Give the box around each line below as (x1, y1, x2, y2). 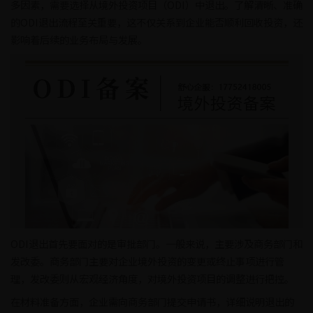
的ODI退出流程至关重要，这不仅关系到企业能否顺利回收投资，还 (10, 15, 303, 30)
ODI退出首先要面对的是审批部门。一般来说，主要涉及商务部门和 (10, 235, 303, 251)
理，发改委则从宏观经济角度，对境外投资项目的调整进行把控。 (10, 270, 294, 286)
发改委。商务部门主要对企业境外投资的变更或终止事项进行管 (10, 253, 284, 268)
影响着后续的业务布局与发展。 (10, 32, 147, 48)
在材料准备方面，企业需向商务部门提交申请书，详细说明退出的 (10, 293, 294, 309)
